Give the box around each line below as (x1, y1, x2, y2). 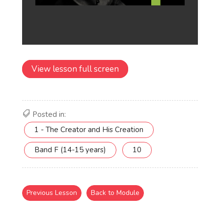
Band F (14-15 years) (34, 145, 106, 155)
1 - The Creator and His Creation (34, 125, 143, 135)
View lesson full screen (31, 63, 119, 75)
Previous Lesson (26, 188, 77, 197)
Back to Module (90, 188, 139, 197)
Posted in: (32, 110, 66, 119)
